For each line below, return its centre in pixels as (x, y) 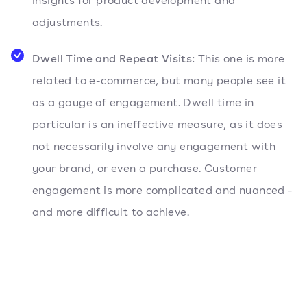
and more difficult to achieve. (111, 212)
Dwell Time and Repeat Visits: (114, 59)
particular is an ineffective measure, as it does (158, 125)
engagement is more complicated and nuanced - (163, 191)
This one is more (240, 59)
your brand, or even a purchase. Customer (145, 169)
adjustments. (67, 23)
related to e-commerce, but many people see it (159, 81)
